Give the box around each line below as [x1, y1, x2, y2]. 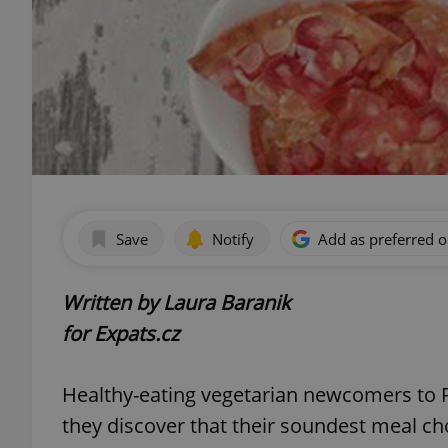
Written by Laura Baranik [62, 289, 290, 316]
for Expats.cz [62, 320, 179, 347]
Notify [212, 228, 254, 249]
